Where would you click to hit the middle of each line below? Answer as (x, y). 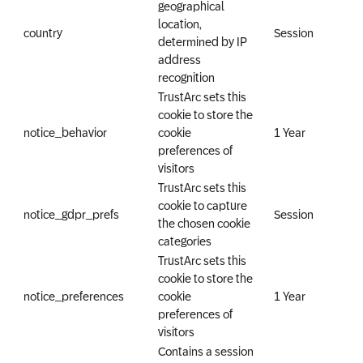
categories (185, 241)
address (179, 60)
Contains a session (206, 351)
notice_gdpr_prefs (71, 214)
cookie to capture (203, 205)
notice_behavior (65, 132)
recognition (186, 77)
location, (180, 24)
